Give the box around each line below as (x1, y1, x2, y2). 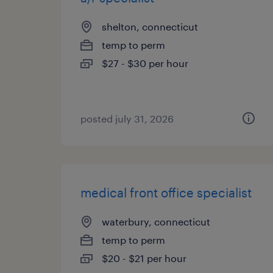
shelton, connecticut (102, 21, 198, 32)
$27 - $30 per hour (102, 57, 188, 69)
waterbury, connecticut (102, 216, 210, 227)
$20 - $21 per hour (102, 252, 186, 264)
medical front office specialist (80, 185, 252, 200)
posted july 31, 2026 (80, 113, 174, 124)
